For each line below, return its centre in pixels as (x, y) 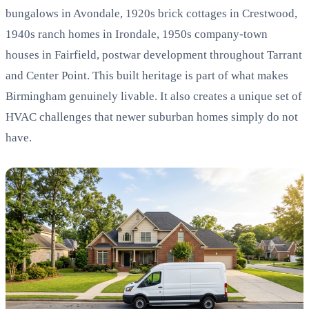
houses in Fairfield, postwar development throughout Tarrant (154, 54)
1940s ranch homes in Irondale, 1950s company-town (137, 34)
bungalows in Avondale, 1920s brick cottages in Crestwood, (151, 13)
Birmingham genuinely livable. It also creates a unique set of (154, 96)
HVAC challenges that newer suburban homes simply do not (152, 117)
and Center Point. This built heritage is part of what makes (147, 75)
